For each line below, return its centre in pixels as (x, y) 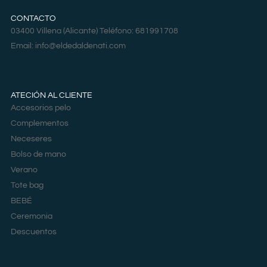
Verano (24, 170)
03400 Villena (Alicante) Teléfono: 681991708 (94, 31)
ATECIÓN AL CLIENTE (51, 96)
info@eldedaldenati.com (80, 46)
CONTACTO (33, 19)
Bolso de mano (38, 155)
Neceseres (31, 139)
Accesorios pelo (41, 108)
